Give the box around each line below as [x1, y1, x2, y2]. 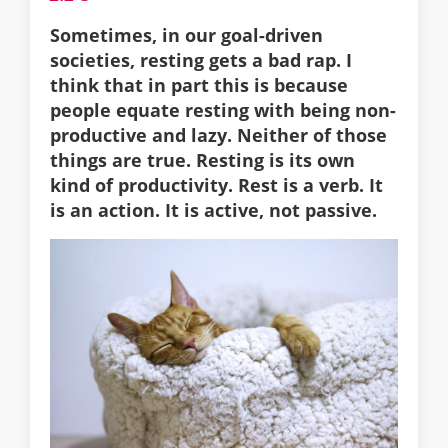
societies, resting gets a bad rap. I [50, 48, 352, 73]
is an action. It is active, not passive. [50, 198, 382, 223]
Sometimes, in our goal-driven [50, 23, 323, 48]
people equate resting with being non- [50, 98, 396, 123]
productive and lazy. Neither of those [50, 123, 387, 148]
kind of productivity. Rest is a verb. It [50, 173, 383, 198]
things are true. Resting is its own [50, 148, 355, 173]
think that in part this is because [50, 73, 348, 98]
